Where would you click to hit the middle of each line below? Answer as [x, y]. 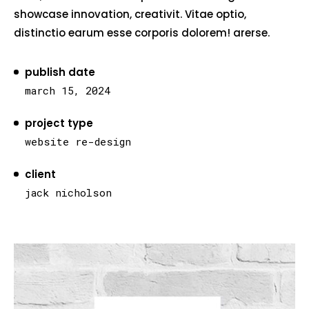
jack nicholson [68, 192]
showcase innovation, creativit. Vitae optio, [130, 14]
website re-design [78, 141]
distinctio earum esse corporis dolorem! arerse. [142, 33]
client [40, 174]
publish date [60, 72]
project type [59, 123]
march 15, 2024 [68, 90]
